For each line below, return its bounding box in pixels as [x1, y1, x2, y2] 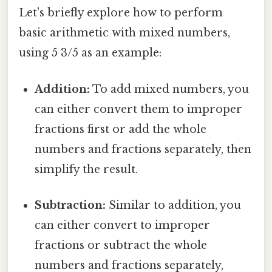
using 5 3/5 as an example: [19, 46, 161, 60]
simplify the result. [35, 162, 138, 176]
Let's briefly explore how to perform [19, 6, 223, 20]
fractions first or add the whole [35, 122, 207, 136]
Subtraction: [35, 198, 106, 212]
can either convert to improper [35, 218, 211, 232]
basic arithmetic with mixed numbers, [19, 26, 230, 40]
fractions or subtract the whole [35, 238, 208, 252]
